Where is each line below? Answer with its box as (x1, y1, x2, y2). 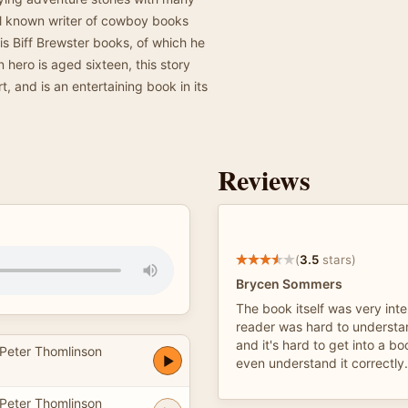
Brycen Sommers (236, 276, 342, 291)
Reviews (218, 159, 311, 199)
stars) (319, 251, 356, 267)
